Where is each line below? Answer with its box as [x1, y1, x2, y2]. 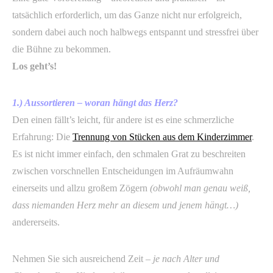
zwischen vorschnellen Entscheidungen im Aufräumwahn [12, 166, 233, 176]
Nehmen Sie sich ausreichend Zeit [12, 253, 146, 264]
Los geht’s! [12, 61, 57, 71]
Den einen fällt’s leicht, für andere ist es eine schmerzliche [12, 115, 234, 125]
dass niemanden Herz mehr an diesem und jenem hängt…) [12, 200, 238, 210]
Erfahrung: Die [12, 132, 73, 142]
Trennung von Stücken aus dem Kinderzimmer [73, 132, 252, 142]
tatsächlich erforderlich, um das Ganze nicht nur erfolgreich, [12, 10, 242, 20]
